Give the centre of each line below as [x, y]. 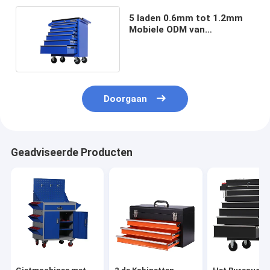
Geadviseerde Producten [71, 153]
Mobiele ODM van [167, 29]
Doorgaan [126, 99]
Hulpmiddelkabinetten [178, 41]
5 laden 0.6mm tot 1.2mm [186, 18]
